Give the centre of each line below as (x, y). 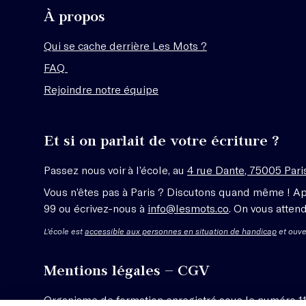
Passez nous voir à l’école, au (115, 170)
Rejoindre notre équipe (101, 89)
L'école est (64, 231)
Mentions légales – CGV (127, 270)
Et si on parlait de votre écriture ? (162, 140)
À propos (74, 16)
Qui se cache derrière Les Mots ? (125, 45)
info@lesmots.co (188, 208)
